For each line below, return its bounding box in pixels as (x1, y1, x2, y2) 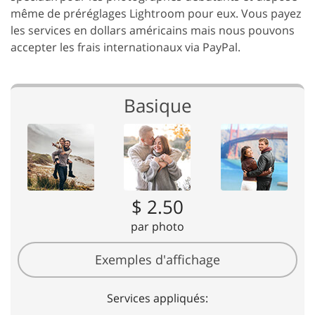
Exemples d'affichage (95, 251, 220, 268)
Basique (123, 93, 192, 118)
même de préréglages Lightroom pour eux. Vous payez (11, 6, 301, 21)
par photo (131, 219, 184, 234)
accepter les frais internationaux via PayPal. (11, 39, 240, 55)
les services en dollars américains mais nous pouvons (11, 22, 295, 38)
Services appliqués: (107, 290, 208, 306)
